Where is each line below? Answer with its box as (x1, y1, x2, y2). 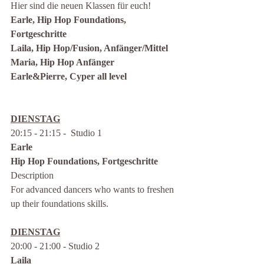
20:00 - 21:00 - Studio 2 (11, 241, 100, 251)
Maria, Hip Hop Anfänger (11, 57, 114, 67)
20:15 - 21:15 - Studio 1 (11, 128, 102, 138)
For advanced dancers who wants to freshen (11, 184, 176, 194)
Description (11, 170, 54, 180)
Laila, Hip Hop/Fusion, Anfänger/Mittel (11, 43, 170, 53)
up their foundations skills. (11, 199, 108, 209)
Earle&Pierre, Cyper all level (11, 71, 127, 81)
